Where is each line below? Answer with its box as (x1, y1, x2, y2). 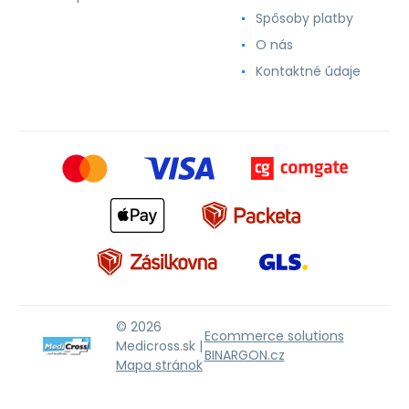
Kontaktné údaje (256, 62, 361, 80)
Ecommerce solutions (204, 327, 344, 345)
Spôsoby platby (256, 9, 353, 27)
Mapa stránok (116, 355, 203, 374)
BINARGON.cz (204, 346, 285, 364)
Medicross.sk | (116, 336, 203, 355)
